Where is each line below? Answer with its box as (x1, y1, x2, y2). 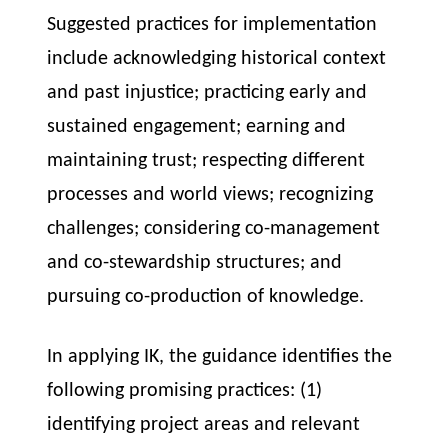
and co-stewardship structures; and (47, 253, 343, 273)
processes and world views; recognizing (47, 185, 374, 205)
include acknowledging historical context (47, 49, 387, 69)
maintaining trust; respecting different (47, 151, 366, 171)
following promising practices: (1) (47, 381, 323, 402)
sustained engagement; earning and (47, 117, 347, 137)
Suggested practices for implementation (47, 15, 378, 35)
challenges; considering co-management (47, 219, 381, 239)
